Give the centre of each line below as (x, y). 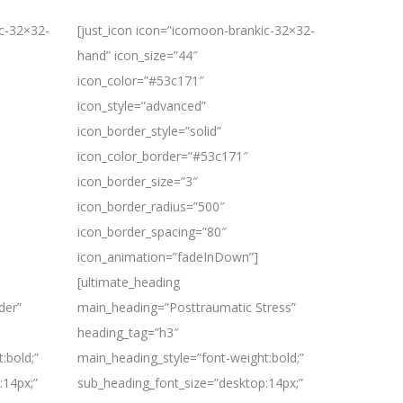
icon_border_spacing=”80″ (152, 232)
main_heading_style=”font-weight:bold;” (191, 358)
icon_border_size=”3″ (138, 181)
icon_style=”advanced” (142, 106)
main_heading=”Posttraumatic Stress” (187, 307)
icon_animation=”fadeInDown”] (168, 257)
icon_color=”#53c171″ (141, 81)
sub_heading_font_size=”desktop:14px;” (190, 383)
